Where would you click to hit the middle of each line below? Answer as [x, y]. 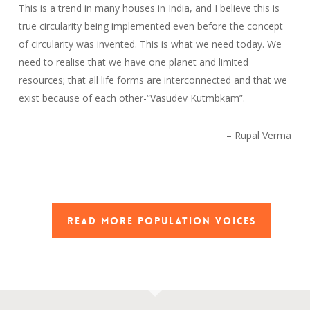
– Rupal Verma [259, 136]
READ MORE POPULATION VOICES [162, 221]
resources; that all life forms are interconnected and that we [153, 80]
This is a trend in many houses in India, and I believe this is [149, 8]
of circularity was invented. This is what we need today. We [150, 44]
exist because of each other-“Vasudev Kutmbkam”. [131, 98]
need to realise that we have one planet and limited [133, 62]
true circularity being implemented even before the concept [151, 26]
